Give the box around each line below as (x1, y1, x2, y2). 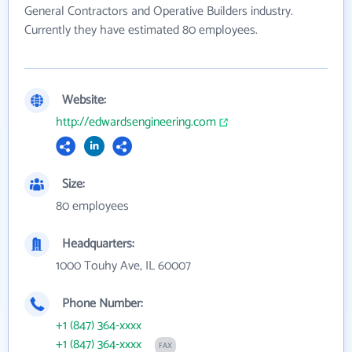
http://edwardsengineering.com (56, 112, 216, 134)
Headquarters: (62, 233, 134, 255)
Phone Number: (62, 293, 143, 315)
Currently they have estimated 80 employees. (24, 20, 258, 42)
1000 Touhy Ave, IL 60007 (56, 255, 191, 277)
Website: (62, 90, 106, 112)
